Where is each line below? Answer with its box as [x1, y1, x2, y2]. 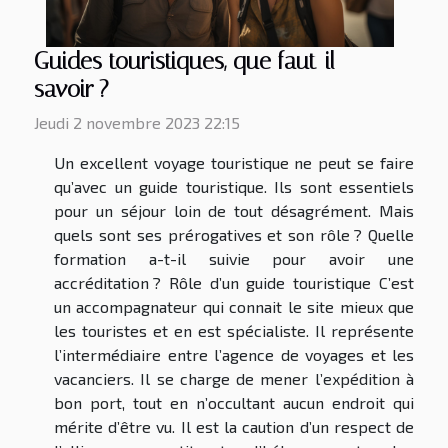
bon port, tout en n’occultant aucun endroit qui [54, 392, 414, 412]
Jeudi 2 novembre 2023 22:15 [34, 112, 240, 132]
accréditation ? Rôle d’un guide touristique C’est [54, 272, 414, 292]
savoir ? [34, 74, 109, 103]
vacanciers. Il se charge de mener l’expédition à [54, 368, 414, 388]
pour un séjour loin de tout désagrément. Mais [54, 200, 414, 220]
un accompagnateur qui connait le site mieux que [54, 296, 414, 316]
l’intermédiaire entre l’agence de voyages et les [54, 344, 414, 364]
